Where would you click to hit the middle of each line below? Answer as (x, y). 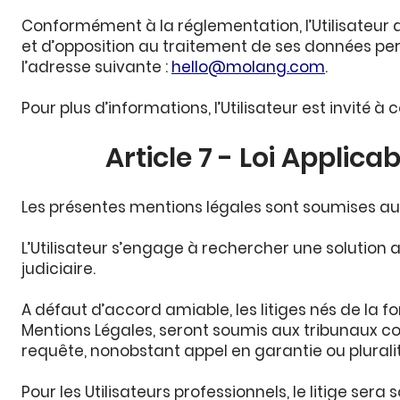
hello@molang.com (248, 67)
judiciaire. (58, 269)
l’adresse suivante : (96, 67)
